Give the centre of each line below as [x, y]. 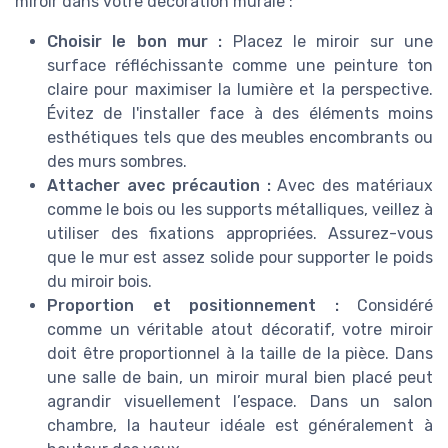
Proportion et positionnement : [193, 306]
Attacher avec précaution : [159, 186]
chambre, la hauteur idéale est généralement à [240, 426]
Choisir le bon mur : [135, 42]
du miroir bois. [99, 282]
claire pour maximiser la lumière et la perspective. [240, 90]
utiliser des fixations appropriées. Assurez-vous [240, 234]
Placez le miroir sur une [328, 42]
